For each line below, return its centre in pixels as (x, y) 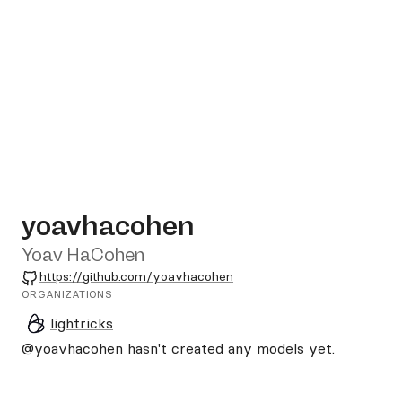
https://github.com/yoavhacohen (136, 276)
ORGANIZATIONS (67, 294)
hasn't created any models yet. (229, 348)
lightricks (82, 323)
